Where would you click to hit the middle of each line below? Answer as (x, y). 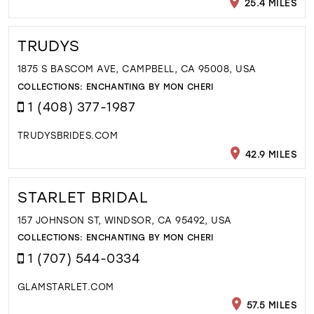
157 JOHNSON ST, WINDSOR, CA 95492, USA (124, 219)
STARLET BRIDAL (83, 197)
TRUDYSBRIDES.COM (67, 135)
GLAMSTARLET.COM (66, 286)
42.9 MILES (269, 153)
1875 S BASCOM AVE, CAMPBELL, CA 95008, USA (137, 68)
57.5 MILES (270, 304)
